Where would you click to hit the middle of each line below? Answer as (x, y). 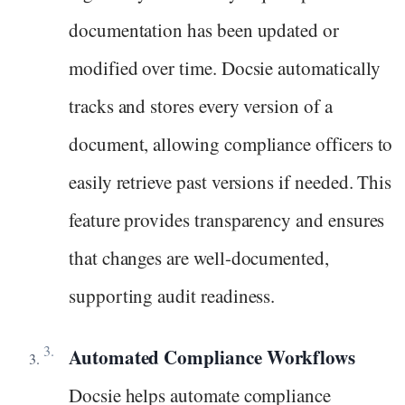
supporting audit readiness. (172, 296)
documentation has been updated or (204, 30)
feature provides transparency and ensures (227, 220)
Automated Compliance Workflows (212, 358)
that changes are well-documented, (199, 258)
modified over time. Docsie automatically (225, 68)
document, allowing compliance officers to (231, 144)
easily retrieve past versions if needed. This (231, 182)
